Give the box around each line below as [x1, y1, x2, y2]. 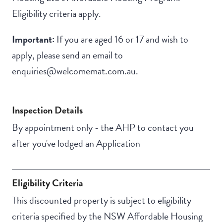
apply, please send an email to [12, 48, 123, 63]
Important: [12, 32, 56, 47]
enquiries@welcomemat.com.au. [12, 63, 138, 79]
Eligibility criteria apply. [12, 6, 101, 21]
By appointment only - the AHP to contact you [12, 120, 194, 135]
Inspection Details [12, 103, 83, 118]
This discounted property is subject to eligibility [12, 193, 191, 208]
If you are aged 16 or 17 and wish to [56, 32, 188, 47]
